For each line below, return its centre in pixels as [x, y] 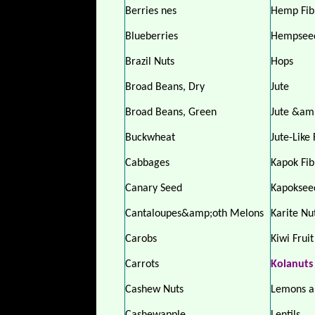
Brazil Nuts [150, 62]
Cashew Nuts [154, 290]
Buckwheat [150, 138]
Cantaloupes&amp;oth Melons [194, 214]
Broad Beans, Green [171, 112]
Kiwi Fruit [292, 239]
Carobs [141, 239]
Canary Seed [154, 188]
